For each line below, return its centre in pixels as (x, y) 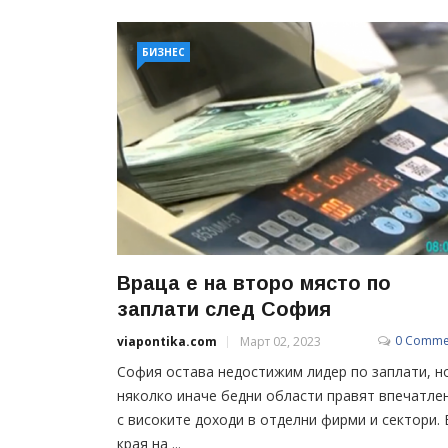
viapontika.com (167, 341)
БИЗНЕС (163, 52)
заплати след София (224, 308)
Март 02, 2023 (280, 341)
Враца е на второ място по (254, 282)
